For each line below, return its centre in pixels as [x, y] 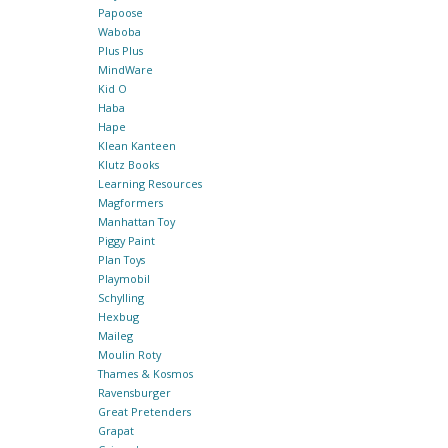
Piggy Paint [126, 241]
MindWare [125, 70]
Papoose [120, 13]
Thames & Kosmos [145, 374]
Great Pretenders [144, 412]
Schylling [120, 298]
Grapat [115, 431]
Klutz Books [128, 165]
